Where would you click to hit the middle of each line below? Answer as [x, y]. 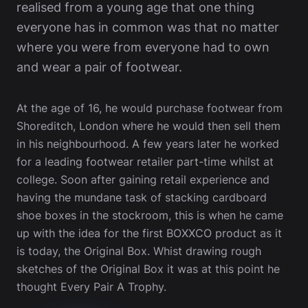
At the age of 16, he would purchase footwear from [150, 108]
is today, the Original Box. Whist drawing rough [139, 251]
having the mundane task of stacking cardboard [142, 197]
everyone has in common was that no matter [148, 27]
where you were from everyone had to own [143, 47]
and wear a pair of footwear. [99, 67]
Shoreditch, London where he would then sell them [148, 126]
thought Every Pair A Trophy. [91, 287]
